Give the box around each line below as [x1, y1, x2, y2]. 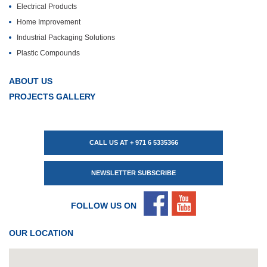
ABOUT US [9, 76, 52, 86]
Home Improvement [17, 18, 80, 26]
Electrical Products [17, 2, 77, 11]
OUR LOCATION [9, 228, 73, 238]
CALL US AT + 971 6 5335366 [89, 139, 178, 146]
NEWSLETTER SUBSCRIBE [91, 169, 176, 176]
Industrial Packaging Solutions [17, 33, 115, 42]
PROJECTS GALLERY [9, 92, 95, 101]
